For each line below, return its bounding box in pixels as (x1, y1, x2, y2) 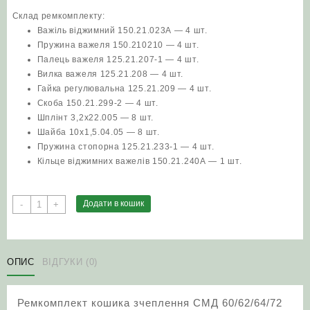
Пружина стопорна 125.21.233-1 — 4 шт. (37, 141, 215, 152)
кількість (29, 298, 66, 309)
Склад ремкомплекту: (12, 10, 105, 21)
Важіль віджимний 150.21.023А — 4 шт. (37, 25, 208, 35)
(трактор (29, 269, 68, 280)
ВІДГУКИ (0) (42, 256, 98, 267)
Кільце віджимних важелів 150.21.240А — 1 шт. (37, 156, 242, 166)
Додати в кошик (82, 198, 144, 208)
